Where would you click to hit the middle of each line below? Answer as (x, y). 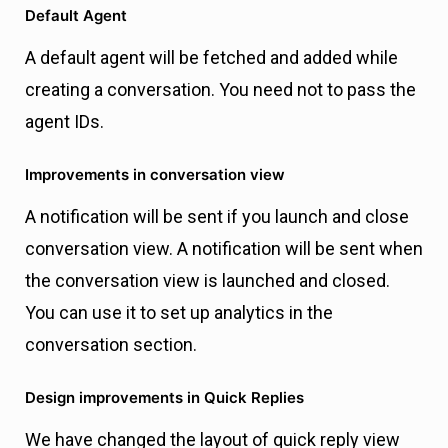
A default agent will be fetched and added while (211, 58)
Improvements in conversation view (155, 175)
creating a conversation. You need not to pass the (220, 90)
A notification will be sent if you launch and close (217, 217)
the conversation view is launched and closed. (207, 281)
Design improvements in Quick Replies (164, 398)
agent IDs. (64, 122)
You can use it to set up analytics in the (179, 313)
